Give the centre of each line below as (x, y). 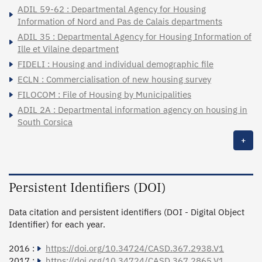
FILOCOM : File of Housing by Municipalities (104, 95)
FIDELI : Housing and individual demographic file (116, 64)
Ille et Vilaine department (68, 49)
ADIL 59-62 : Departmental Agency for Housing (112, 9)
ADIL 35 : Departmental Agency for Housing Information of (135, 37)
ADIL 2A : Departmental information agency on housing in (132, 110)
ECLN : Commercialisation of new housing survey (114, 80)
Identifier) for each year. (57, 225)
